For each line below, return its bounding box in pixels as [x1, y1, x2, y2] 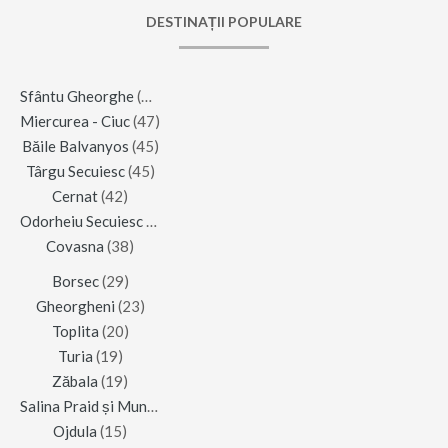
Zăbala [52, 372, 98, 391]
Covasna [46, 237, 104, 256]
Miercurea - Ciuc [20, 112, 130, 131]
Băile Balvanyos [21, 137, 129, 156]
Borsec [51, 272, 99, 291]
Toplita [51, 322, 99, 341]
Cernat [52, 187, 98, 206]
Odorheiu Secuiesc [20, 212, 143, 231]
